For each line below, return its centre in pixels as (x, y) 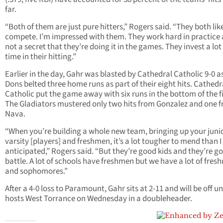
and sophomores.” (36, 171)
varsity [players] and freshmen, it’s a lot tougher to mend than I (113, 142)
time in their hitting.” (41, 57)
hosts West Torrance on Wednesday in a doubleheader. (99, 199)
